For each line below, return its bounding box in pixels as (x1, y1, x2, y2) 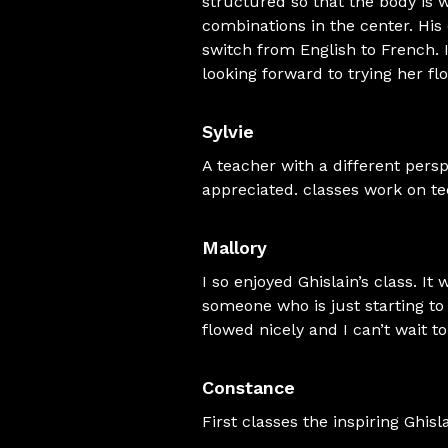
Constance (202, 377, 295, 398)
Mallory (202, 237, 267, 258)
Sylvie (202, 121, 254, 142)
